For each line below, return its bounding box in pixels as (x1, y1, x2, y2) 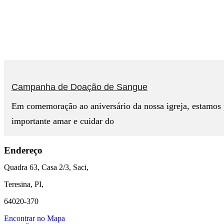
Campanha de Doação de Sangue (11, 81, 147, 92)
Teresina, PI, (4, 179, 45, 188)
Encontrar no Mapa (4, 213, 65, 222)
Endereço (4, 144, 42, 155)
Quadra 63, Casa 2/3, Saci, (4, 162, 88, 171)
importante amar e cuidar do (11, 115, 114, 126)
